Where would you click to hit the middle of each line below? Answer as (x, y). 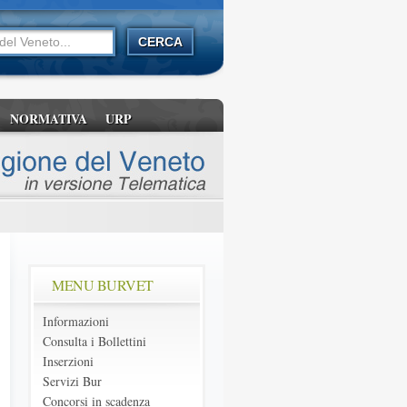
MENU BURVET (103, 285)
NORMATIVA (49, 119)
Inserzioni (68, 361)
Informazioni (76, 321)
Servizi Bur (72, 381)
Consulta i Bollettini (94, 341)
